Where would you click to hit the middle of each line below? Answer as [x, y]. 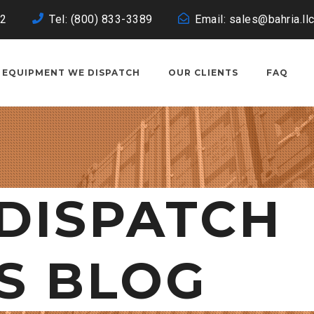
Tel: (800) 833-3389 [101, 19]
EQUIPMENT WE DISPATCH [71, 73]
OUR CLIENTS [203, 73]
